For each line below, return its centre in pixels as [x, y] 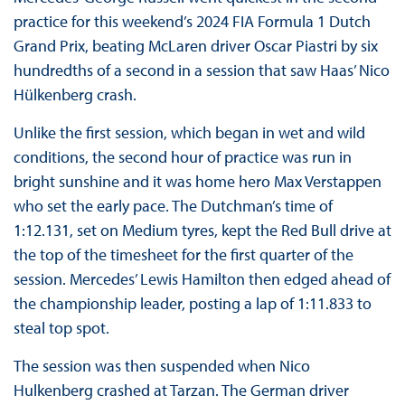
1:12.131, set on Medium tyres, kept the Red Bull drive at [202, 231]
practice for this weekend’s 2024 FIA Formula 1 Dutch [192, 22]
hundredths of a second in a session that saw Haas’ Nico [201, 71]
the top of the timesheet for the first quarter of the [183, 255]
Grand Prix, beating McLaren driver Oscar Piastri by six [195, 46]
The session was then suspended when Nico [161, 366]
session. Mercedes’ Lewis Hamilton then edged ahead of [202, 279]
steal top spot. [63, 328]
